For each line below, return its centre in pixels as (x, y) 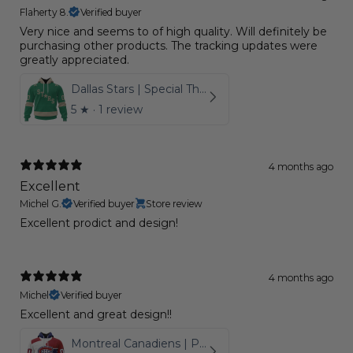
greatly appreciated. (74, 59)
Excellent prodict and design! (99, 223)
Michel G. (41, 203)
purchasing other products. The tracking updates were (169, 45)
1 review (121, 109)
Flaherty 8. (44, 12)
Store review (174, 203)
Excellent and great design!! (96, 314)
